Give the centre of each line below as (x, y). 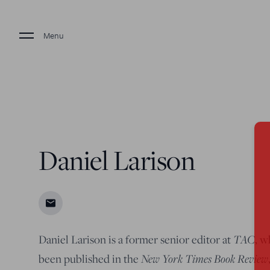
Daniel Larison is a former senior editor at (136, 239)
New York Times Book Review (205, 258)
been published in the (90, 259)
